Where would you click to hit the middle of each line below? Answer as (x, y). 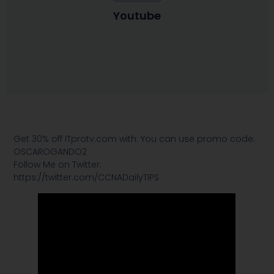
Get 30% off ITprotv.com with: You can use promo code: (135, 139)
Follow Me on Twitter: (58, 165)
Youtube (137, 16)
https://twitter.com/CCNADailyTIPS (87, 178)
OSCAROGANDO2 (50, 152)
